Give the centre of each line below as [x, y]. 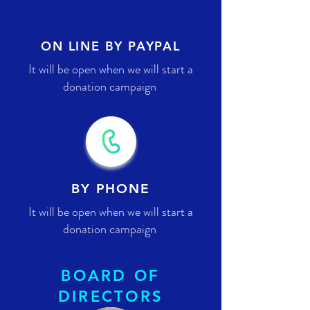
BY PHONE [111, 189]
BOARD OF [111, 276]
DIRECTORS [111, 297]
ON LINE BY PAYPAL [111, 46]
